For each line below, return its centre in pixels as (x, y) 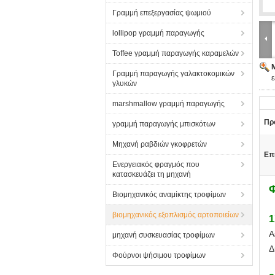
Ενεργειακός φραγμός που (156, 165)
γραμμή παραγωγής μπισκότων (164, 124)
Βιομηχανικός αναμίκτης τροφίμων (169, 195)
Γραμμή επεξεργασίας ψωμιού (162, 13)
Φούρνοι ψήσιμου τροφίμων (159, 255)
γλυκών (125, 83)
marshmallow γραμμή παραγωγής (168, 104)
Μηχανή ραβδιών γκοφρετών (160, 144)
